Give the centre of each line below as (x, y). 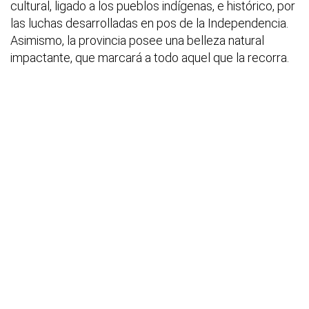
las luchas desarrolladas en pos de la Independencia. (149, 23)
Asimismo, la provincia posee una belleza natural (137, 41)
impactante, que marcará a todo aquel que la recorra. (150, 58)
